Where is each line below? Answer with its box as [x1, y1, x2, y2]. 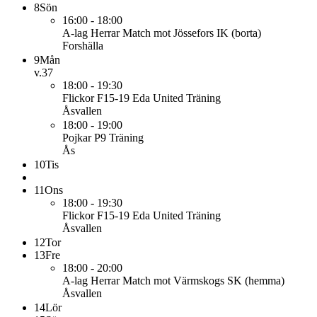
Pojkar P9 [62, 132, 106, 144]
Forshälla [62, 40, 103, 52]
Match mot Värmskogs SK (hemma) [122, 275, 284, 287]
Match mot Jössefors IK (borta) [122, 27, 261, 39]
